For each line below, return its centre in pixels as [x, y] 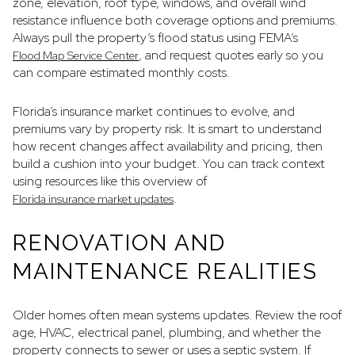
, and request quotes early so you [231, 55]
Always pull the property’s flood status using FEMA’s [155, 38]
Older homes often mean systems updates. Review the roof [177, 315]
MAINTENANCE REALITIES [165, 271]
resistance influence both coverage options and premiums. [175, 21]
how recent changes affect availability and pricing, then [168, 146]
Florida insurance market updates [93, 198]
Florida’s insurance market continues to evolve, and [154, 111]
